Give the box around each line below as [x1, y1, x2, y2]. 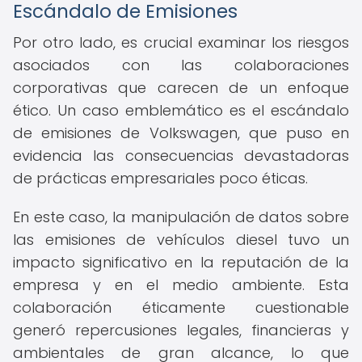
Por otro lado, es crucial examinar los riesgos [13, 32, 349, 53]
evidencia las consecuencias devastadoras [13, 145, 349, 166]
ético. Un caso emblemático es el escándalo [13, 100, 349, 120]
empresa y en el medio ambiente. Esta [13, 275, 349, 295]
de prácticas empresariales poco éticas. [13, 168, 308, 188]
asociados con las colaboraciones [13, 55, 349, 75]
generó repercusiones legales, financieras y [13, 320, 349, 340]
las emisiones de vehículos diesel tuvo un [13, 229, 349, 250]
